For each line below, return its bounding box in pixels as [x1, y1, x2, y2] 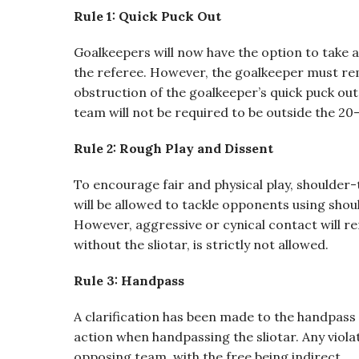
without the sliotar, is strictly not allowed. [74, 236, 329, 252]
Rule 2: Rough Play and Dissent [74, 140, 273, 156]
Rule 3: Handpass [74, 272, 184, 288]
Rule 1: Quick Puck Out [74, 8, 221, 24]
